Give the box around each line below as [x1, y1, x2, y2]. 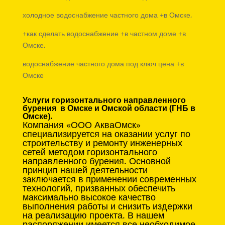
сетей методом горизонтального [22, 146, 157, 158]
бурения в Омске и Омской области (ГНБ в [22, 102, 195, 114]
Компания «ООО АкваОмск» [22, 119, 141, 131]
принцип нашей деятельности [22, 164, 148, 176]
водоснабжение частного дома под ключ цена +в [22, 59, 184, 69]
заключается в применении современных [22, 173, 196, 185]
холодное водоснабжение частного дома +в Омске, [22, 10, 192, 20]
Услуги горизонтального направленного [22, 94, 186, 106]
